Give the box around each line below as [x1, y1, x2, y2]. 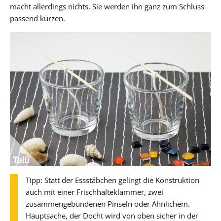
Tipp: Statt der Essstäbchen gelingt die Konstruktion [26, 175, 199, 185]
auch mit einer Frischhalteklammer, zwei [26, 186, 163, 197]
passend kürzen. [10, 13, 65, 23]
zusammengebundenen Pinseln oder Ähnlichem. [26, 198, 190, 209]
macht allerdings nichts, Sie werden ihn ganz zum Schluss [10, 1, 204, 11]
